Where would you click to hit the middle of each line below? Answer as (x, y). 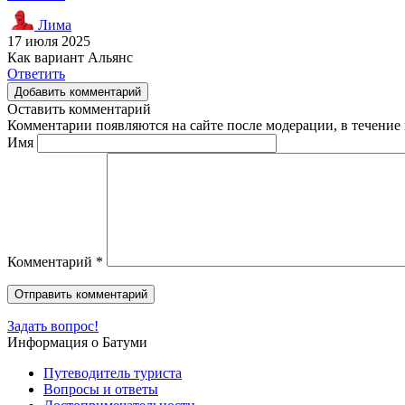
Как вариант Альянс (70, 57)
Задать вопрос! (53, 325)
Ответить (36, 73)
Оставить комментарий (79, 108)
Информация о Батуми (77, 342)
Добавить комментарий (78, 91)
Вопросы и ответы (101, 389)
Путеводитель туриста (113, 372)
